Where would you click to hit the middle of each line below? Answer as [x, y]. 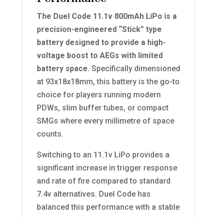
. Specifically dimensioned [134, 69]
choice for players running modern [99, 95]
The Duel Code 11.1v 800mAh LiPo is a [107, 16]
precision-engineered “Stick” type [99, 30]
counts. [50, 134]
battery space [62, 69]
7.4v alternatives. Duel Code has [93, 194]
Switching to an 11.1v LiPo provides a [103, 155]
